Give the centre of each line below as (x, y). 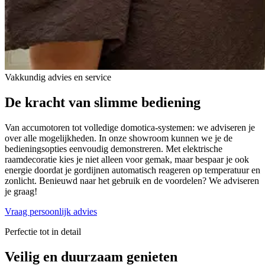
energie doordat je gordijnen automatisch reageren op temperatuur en (132, 170)
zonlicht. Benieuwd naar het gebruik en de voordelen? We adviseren (132, 181)
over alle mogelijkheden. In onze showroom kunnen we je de (119, 138)
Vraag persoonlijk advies (51, 212)
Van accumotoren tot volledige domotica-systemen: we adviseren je (130, 128)
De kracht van (49, 103)
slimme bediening (147, 103)
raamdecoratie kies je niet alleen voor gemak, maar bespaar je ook (127, 160)
